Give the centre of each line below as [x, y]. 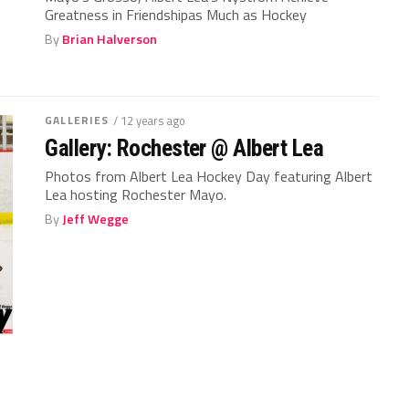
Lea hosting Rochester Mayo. [136, 194]
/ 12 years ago [150, 121]
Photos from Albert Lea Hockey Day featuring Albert [209, 176]
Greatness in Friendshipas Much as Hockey [176, 15]
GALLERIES [77, 120]
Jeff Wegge [96, 219]
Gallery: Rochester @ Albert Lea [184, 148]
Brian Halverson [110, 39]
